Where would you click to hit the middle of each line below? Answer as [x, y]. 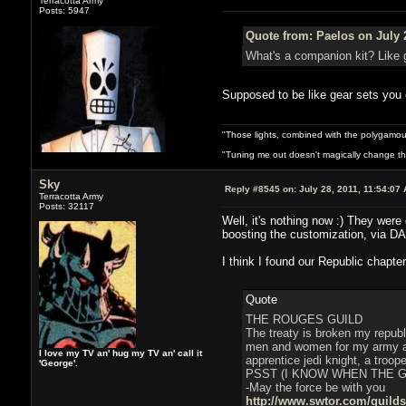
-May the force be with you [315, 387]
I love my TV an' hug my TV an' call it [120, 353]
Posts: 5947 [64, 10]
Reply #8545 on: [260, 188]
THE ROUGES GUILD [304, 319]
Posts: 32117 [66, 206]
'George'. [58, 362]
